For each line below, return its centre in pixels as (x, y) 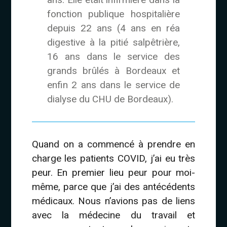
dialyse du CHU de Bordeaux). (110, 99)
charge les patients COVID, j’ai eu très (113, 158)
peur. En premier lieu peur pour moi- (113, 172)
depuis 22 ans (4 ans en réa (113, 28)
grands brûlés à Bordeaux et (113, 70)
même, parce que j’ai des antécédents (113, 186)
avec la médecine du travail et (113, 215)
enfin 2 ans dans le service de (113, 85)
